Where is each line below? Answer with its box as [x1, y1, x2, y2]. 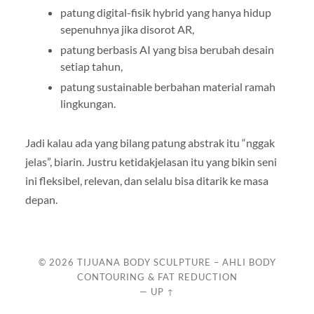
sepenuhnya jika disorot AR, [60, 22, 194, 36]
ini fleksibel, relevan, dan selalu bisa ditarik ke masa [25, 173, 268, 187]
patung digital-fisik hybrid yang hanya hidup [60, 5, 271, 19]
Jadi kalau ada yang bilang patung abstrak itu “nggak [25, 135, 275, 149]
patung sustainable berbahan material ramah [60, 79, 275, 93]
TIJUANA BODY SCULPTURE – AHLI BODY [76, 256, 276, 268]
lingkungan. [60, 96, 116, 110]
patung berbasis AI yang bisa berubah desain [60, 42, 274, 56]
